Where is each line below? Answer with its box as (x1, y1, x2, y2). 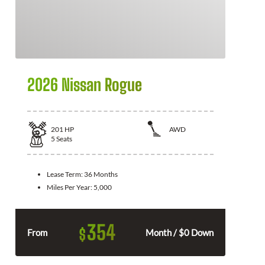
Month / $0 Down (146, 227, 214, 238)
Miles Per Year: (47, 182, 93, 192)
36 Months (84, 169, 118, 179)
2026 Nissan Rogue (27, 75, 142, 95)
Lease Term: (47, 169, 84, 179)
